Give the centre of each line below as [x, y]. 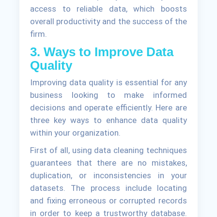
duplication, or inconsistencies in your [108, 176]
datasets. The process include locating [108, 188]
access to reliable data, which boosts [108, 9]
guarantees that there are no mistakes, [108, 163]
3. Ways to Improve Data [102, 52]
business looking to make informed [108, 95]
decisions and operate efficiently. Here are [108, 108]
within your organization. [76, 133]
